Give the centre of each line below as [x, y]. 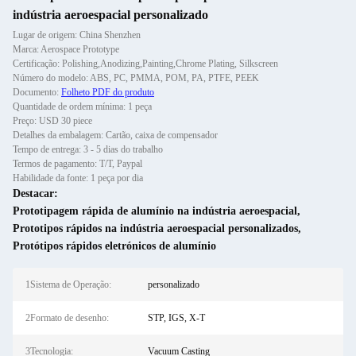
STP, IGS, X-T [176, 318]
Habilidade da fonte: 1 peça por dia [78, 178]
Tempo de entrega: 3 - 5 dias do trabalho [88, 149]
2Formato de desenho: [67, 318]
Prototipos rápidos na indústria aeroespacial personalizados [155, 228]
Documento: [37, 92]
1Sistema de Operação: [68, 284]
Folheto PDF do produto [108, 92]
